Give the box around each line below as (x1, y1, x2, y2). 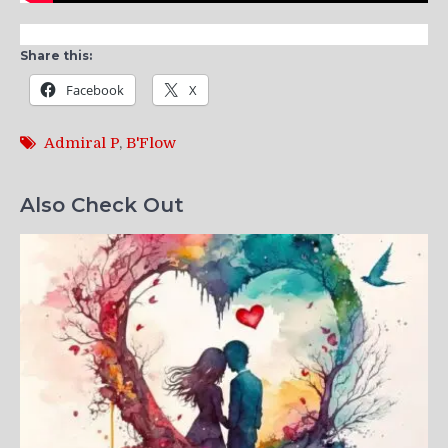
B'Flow (126, 133, 176, 152)
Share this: (20, 47, 92, 63)
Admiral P (44, 133, 119, 152)
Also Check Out (20, 193, 184, 218)
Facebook (66, 80, 124, 99)
